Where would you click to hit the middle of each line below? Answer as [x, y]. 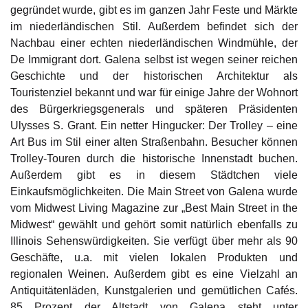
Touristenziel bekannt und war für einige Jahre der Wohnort [154, 93]
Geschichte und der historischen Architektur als [154, 76]
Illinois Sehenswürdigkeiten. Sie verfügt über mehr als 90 [154, 241]
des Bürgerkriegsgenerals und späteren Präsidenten [154, 109]
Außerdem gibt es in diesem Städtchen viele [154, 175]
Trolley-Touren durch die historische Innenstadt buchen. [154, 159]
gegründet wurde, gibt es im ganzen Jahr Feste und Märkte [154, 10]
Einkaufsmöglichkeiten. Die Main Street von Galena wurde [154, 192]
